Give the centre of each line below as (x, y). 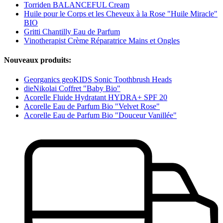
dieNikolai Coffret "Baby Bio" (72, 89)
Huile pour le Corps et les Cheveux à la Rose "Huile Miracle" (121, 13)
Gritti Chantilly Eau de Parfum (72, 31)
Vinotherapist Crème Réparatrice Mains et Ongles (102, 40)
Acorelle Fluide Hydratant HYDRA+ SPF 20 (96, 98)
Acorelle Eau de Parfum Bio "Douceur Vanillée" (100, 115)
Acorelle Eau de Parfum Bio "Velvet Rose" (92, 107)
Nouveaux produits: (38, 60)
